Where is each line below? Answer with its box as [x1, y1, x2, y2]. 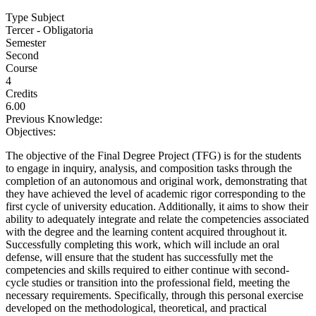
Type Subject [6, 11, 64, 23]
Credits [6, 87, 37, 99]
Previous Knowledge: [6, 113, 105, 125]
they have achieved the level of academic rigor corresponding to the [6, 188, 305, 200]
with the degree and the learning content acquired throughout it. [6, 226, 287, 238]
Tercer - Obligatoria [6, 24, 93, 36]
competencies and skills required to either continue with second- [6, 264, 289, 276]
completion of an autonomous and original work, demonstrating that [6, 175, 307, 187]
